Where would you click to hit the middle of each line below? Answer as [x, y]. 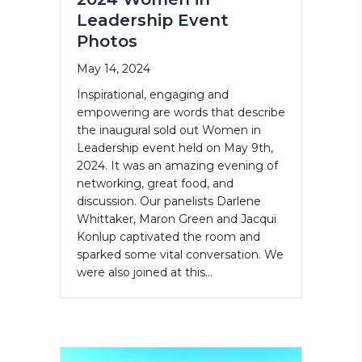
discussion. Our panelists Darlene [168, 202]
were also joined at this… [144, 273]
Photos [107, 42]
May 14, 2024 [113, 69]
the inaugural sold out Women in [168, 130]
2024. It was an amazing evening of [177, 166]
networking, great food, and [155, 184]
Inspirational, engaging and [152, 95]
